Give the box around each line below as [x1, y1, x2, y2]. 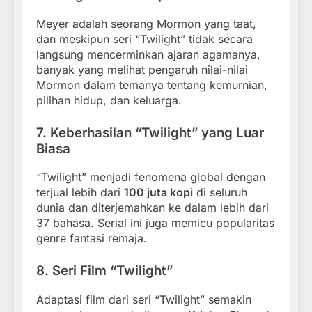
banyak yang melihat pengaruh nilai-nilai [36, 62, 248, 77]
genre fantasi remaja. [36, 231, 147, 246]
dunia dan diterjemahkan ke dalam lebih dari [36, 201, 269, 215]
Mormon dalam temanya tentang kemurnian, [36, 77, 267, 92]
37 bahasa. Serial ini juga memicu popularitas [36, 216, 274, 231]
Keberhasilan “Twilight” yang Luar [50, 124, 264, 141]
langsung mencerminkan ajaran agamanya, [36, 47, 260, 61]
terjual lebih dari [36, 185, 124, 200]
